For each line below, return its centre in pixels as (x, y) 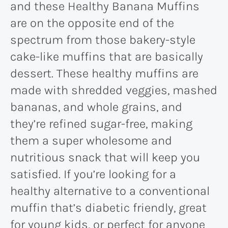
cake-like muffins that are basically (107, 56)
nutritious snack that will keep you (105, 157)
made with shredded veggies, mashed (114, 90)
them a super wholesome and (91, 140)
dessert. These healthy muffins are (104, 73)
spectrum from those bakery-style (103, 39)
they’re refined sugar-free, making (101, 123)
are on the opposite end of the (92, 23)
